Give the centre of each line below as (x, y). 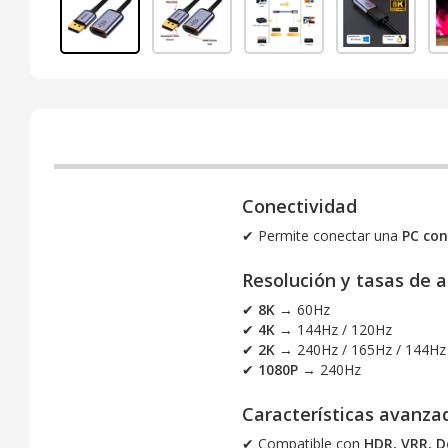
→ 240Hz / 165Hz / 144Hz (360, 349)
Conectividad (299, 205)
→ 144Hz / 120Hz (333, 329)
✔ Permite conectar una (321, 235)
